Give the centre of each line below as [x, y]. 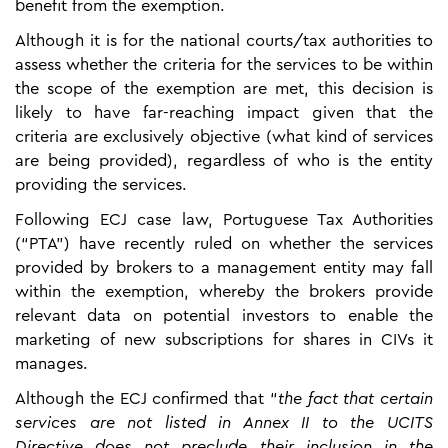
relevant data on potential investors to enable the [224, 315]
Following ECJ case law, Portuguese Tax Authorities [224, 219]
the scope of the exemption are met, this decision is [224, 88]
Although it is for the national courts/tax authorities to [224, 40]
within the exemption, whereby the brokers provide [224, 291]
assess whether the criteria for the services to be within [224, 64]
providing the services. [101, 184]
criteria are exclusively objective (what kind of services [224, 136]
